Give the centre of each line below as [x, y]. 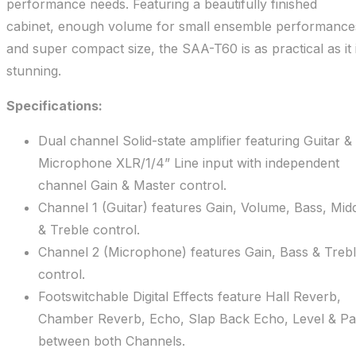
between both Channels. [112, 341]
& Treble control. [89, 230]
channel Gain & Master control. [132, 186]
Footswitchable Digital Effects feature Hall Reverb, [190, 297]
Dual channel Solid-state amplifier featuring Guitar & [195, 141]
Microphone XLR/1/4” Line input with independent [189, 163]
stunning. [34, 71]
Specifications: [54, 106]
